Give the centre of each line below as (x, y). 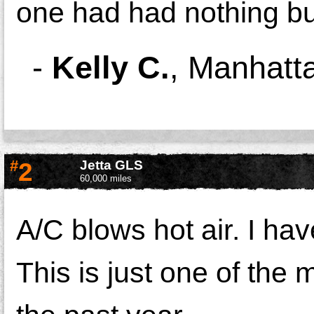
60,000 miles (106, 179)
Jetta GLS (111, 165)
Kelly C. (111, 68)
